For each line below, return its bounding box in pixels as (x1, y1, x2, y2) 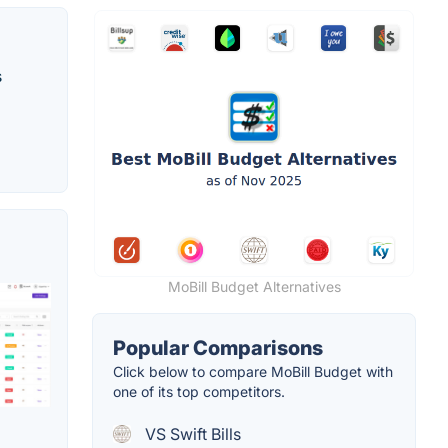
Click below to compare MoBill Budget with (113, 362, 393, 380)
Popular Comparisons (113, 335, 323, 360)
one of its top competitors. (113, 382, 285, 400)
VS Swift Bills (141, 423, 241, 444)
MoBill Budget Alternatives (167, 277, 341, 295)
